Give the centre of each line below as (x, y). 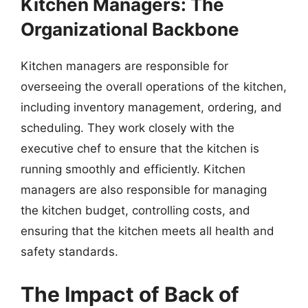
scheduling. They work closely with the (128, 128)
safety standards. (69, 252)
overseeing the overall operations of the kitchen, (154, 87)
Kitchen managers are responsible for (124, 66)
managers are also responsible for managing (144, 190)
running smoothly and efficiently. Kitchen (133, 169)
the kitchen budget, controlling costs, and (135, 210)
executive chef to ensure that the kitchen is (140, 148)
